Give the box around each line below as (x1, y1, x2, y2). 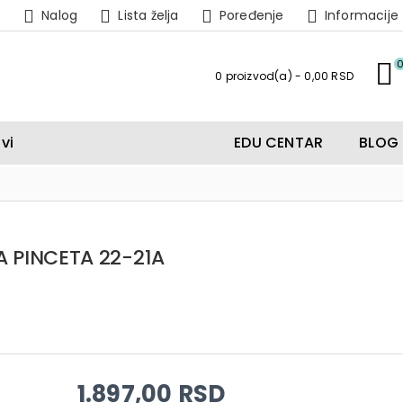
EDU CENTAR (234, 132, 324, 153)
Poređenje (219, 6, 284, 24)
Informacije (324, 6, 399, 24)
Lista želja (118, 6, 179, 24)
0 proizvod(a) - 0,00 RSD (215, 68, 354, 84)
